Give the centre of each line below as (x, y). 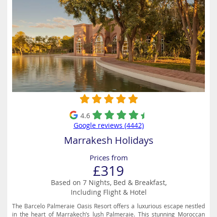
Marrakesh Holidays (108, 140)
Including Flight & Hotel (108, 192)
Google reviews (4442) (108, 125)
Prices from (108, 157)
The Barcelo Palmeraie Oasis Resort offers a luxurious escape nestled (108, 206)
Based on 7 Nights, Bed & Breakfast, (108, 182)
